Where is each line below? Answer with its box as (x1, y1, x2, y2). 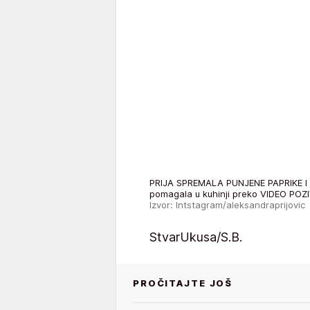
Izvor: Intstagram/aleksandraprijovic (149, 199, 305, 210)
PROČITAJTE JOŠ (133, 277, 233, 289)
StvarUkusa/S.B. (149, 229, 242, 244)
